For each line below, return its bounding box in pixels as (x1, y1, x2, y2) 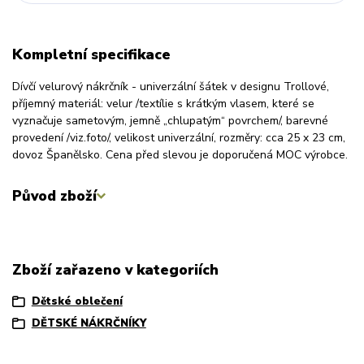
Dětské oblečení (31, 293, 123, 309)
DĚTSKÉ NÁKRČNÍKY (31, 316, 146, 331)
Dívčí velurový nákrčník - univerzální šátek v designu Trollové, (12, 78, 329, 94)
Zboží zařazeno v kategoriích (12, 260, 219, 280)
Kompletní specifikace (12, 45, 171, 65)
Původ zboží (12, 186, 97, 206)
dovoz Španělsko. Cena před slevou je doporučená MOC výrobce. (12, 146, 348, 162)
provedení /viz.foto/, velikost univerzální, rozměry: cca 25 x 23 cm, (12, 129, 345, 145)
